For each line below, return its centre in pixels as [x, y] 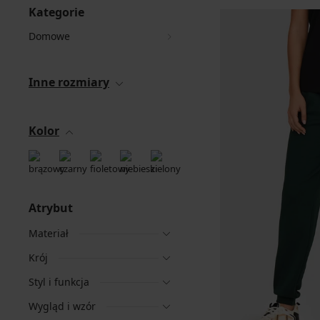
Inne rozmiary [69, 82]
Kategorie [56, 12]
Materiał [49, 233]
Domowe [49, 36]
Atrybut [51, 208]
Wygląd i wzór [62, 306]
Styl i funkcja [59, 282]
